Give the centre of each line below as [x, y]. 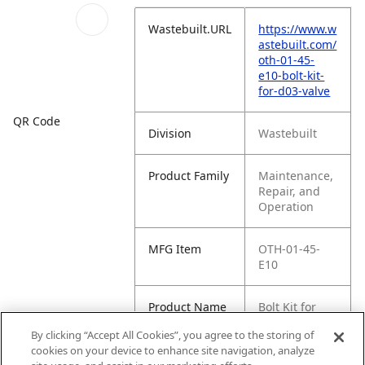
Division [170, 133]
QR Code [37, 121]
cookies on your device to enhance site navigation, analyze [173, 350]
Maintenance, [296, 176]
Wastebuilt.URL [190, 29]
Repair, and [290, 191]
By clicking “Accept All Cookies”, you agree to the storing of [173, 335]
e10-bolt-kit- [292, 75]
